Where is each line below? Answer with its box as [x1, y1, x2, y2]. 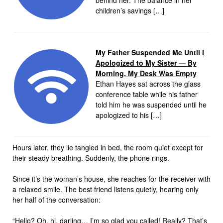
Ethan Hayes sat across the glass [95, 79, 201, 89]
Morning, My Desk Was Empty [95, 68, 197, 79]
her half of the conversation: [12, 194, 101, 205]
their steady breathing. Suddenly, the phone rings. [12, 152, 169, 163]
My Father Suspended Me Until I [95, 47, 204, 58]
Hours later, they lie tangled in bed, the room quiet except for [12, 142, 203, 152]
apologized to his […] [95, 110, 162, 120]
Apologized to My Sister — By [95, 58, 197, 68]
